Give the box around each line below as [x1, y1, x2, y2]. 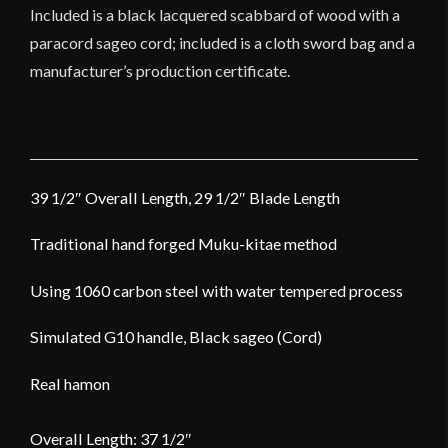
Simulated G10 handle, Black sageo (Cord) [30, 327, 322, 347]
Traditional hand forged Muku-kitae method [30, 234, 337, 254]
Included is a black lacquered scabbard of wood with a [30, 5, 400, 25]
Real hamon [30, 373, 110, 393]
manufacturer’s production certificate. [30, 61, 290, 81]
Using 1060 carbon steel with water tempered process [30, 280, 403, 300]
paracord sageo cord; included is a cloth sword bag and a [30, 33, 415, 53]
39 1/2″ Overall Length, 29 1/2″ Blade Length [30, 188, 340, 208]
